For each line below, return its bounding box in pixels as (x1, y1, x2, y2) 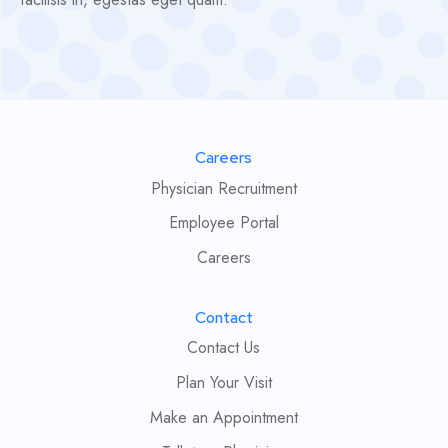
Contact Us (187, 336, 261, 360)
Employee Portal (168, 211, 279, 235)
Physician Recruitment (150, 176, 297, 200)
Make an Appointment (149, 405, 298, 429)
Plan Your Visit (175, 371, 272, 395)
